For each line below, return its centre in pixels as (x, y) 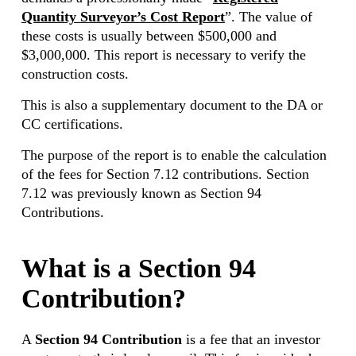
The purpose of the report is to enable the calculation (174, 155)
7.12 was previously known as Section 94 (141, 193)
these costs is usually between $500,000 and (149, 36)
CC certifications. (72, 124)
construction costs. (75, 74)
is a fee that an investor (251, 339)
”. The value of (268, 17)
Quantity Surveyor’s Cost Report (123, 17)
